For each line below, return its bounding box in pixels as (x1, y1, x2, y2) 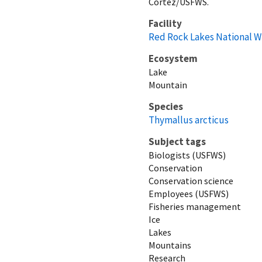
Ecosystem (149, 51, 198, 65)
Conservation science (149, 174, 233, 187)
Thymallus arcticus (149, 113, 229, 126)
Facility (149, 16, 182, 30)
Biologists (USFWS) (149, 149, 226, 161)
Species (149, 99, 183, 113)
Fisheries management (149, 200, 241, 212)
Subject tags (149, 135, 206, 148)
